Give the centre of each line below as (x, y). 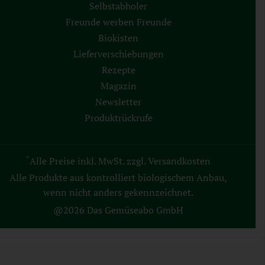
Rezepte (118, 70)
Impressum (223, 252)
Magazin (118, 86)
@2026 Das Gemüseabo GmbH (118, 210)
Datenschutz (155, 252)
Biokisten (118, 38)
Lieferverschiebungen (118, 54)
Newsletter (118, 102)
